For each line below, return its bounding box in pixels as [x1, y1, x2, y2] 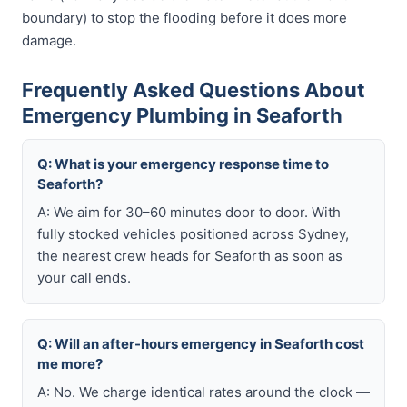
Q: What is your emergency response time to [37, 155, 329, 173]
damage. [22, 32, 76, 49]
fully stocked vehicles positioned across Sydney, [37, 225, 349, 243]
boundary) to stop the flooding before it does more [22, 9, 347, 26]
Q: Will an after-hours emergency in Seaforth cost [37, 335, 364, 352]
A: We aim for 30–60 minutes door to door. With [37, 203, 341, 221]
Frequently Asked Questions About [22, 78, 365, 102]
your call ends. [37, 269, 131, 286]
